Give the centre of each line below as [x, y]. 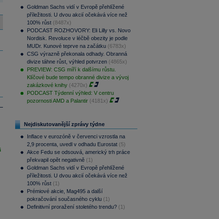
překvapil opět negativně [55, 160]
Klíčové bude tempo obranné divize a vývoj [77, 77]
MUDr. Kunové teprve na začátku [66, 46]
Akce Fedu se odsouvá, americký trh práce [78, 152]
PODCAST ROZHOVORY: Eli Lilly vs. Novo [78, 31]
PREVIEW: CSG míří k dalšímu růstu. [71, 70]
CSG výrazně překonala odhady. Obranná [77, 54]
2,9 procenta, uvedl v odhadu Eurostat [72, 144]
